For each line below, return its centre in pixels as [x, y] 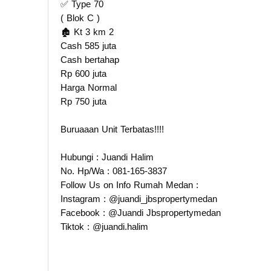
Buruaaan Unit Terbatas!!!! [112, 129]
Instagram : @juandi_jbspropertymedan [139, 198]
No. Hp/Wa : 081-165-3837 [114, 171]
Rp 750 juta [83, 101]
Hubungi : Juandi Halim [107, 157]
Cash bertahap [90, 59]
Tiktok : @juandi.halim [104, 226]
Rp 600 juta [83, 73]
